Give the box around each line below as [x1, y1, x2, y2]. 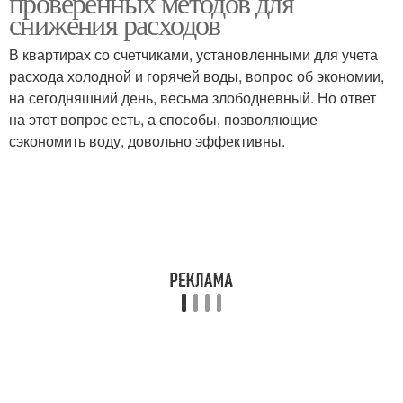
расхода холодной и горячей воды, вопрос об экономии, [9, 66, 384, 86]
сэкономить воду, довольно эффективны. [9, 130, 285, 151]
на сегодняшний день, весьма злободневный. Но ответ [9, 87, 376, 108]
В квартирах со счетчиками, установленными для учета [9, 44, 378, 65]
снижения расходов [9, 4, 220, 43]
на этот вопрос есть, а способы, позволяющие [9, 109, 318, 130]
